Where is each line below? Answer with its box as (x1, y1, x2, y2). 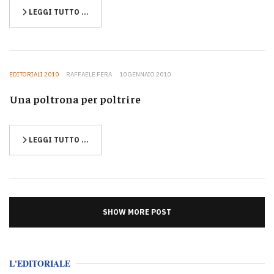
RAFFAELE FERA (66, 70, 112, 78)
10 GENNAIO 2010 (119, 70, 171, 78)
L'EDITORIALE (9, 256, 70, 270)
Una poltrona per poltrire (9, 91, 141, 106)
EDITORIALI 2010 (9, 70, 59, 78)
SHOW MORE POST (103, 207, 171, 217)
